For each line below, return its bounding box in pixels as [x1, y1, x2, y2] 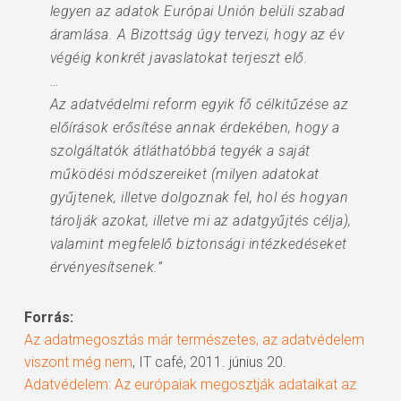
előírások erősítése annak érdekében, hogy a [49, 119, 340, 136]
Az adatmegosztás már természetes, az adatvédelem [23, 331, 364, 348]
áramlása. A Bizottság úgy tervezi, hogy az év [49, 26, 345, 43]
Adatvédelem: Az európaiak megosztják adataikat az [23, 376, 356, 393]
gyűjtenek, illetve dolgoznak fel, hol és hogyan [49, 189, 349, 206]
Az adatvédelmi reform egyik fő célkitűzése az [49, 96, 349, 113]
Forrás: [23, 309, 73, 326]
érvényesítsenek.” [49, 259, 163, 276]
